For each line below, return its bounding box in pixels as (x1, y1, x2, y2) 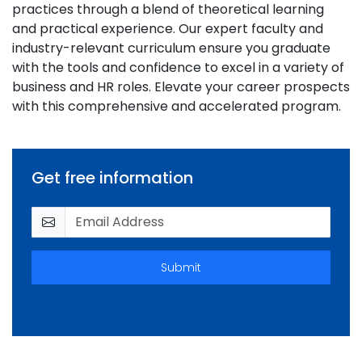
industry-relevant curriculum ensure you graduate (12, 39, 330, 57)
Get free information (32, 166, 193, 189)
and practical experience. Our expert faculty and (12, 19, 323, 38)
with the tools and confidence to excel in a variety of (12, 58, 344, 77)
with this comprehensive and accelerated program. (12, 97, 341, 116)
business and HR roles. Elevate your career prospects (12, 78, 350, 96)
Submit (161, 259, 201, 276)
